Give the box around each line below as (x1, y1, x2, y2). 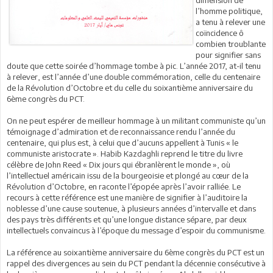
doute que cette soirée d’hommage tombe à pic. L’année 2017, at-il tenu (7, 61, 261, 71)
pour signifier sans (196, 50, 261, 60)
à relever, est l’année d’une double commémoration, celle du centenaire (7, 72, 260, 82)
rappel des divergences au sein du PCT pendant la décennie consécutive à (7, 258, 266, 269)
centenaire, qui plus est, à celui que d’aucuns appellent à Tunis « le (7, 138, 238, 148)
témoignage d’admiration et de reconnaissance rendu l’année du (7, 127, 235, 137)
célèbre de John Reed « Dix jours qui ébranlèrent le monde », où (7, 160, 230, 170)
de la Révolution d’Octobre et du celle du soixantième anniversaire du (7, 83, 253, 93)
